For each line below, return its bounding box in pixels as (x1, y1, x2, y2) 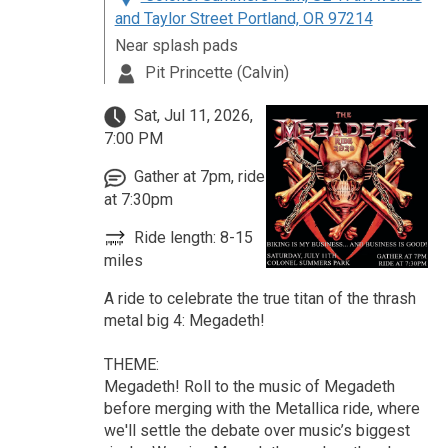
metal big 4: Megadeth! (103, 310, 265, 330)
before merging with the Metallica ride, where (103, 398, 420, 418)
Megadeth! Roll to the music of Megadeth (103, 376, 395, 396)
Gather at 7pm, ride (129, 167, 265, 187)
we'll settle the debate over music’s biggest (103, 420, 410, 440)
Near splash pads (114, 35, 238, 55)
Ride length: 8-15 (129, 227, 253, 247)
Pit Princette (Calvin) (140, 62, 289, 82)
